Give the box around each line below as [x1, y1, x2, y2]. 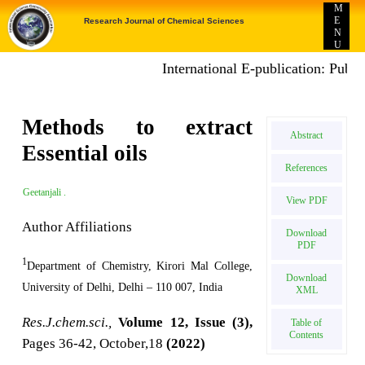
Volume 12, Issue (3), [118, 314, 253, 330]
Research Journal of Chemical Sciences [84, 16, 244, 25]
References [285, 162, 328, 174]
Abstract [290, 130, 323, 141]
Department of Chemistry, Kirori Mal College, [27, 259, 253, 272]
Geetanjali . [23, 187, 67, 199]
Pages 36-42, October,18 [22, 335, 167, 351]
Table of [291, 317, 323, 328]
